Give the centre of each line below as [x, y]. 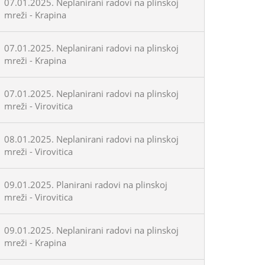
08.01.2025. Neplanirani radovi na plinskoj [91, 139]
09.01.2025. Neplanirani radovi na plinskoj [91, 230]
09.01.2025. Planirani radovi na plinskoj [86, 185]
